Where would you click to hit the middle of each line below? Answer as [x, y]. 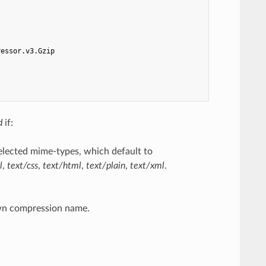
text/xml [147, 165]
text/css [22, 165]
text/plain [105, 165]
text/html [62, 165]
